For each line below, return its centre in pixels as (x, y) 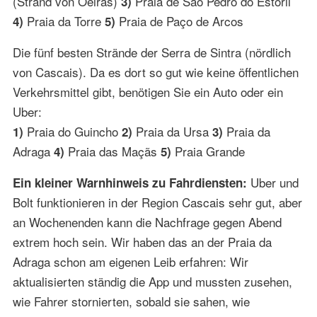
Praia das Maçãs (112, 151)
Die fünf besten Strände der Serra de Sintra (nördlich (151, 52)
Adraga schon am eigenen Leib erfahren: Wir (130, 261)
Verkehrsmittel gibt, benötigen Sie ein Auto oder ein (148, 91)
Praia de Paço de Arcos (179, 21)
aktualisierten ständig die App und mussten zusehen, (152, 281)
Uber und (272, 182)
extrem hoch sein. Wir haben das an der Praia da (142, 241)
